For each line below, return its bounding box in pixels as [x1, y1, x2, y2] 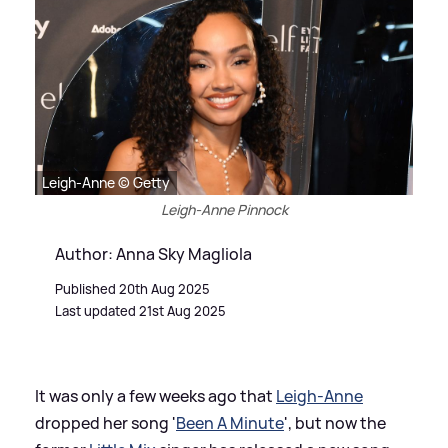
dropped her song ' [35, 411, 176, 434]
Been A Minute [176, 411, 284, 434]
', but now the [284, 411, 386, 434]
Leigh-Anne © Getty [42, 172, 170, 192]
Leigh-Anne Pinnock [160, 199, 288, 219]
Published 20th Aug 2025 [55, 279, 210, 298]
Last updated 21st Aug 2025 [55, 301, 226, 320]
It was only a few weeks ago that [35, 384, 276, 407]
